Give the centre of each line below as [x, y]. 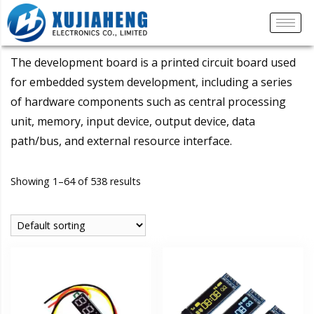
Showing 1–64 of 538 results [76, 181]
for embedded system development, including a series [151, 82]
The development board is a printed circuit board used [153, 62]
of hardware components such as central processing [148, 101]
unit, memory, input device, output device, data [133, 121]
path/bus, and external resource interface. [121, 141]
